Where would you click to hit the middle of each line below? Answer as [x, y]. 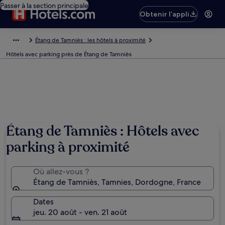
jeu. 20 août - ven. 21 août [80, 212]
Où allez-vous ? [61, 172]
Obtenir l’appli [165, 14]
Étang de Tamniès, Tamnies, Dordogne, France [117, 182]
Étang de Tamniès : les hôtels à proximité [90, 40]
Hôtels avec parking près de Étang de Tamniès [69, 54]
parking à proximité [68, 147]
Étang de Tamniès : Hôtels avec [102, 131]
